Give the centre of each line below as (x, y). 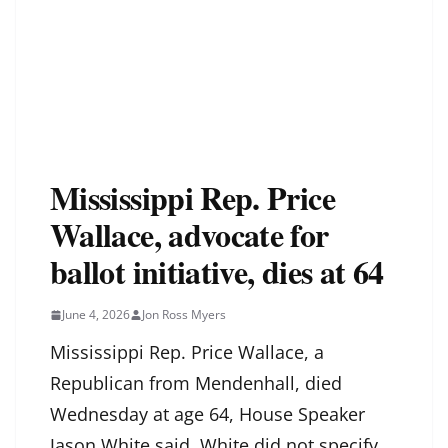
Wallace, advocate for (189, 235)
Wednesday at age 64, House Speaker (207, 414)
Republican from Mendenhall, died (196, 383)
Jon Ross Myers (184, 315)
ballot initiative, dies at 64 (217, 272)
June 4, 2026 (96, 315)
